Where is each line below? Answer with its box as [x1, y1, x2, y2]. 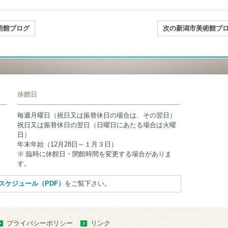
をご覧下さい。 [64, 180, 111, 188]
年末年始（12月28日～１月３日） [17, 140, 118, 148]
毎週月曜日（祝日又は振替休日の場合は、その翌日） [17, 111, 176, 119]
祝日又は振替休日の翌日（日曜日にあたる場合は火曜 [17, 121, 176, 129]
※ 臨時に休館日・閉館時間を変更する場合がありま [17, 150, 172, 158]
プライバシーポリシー [7, 219, 73, 227]
